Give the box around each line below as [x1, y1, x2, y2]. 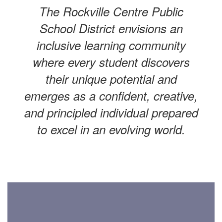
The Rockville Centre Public [39, 3, 183, 20]
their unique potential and [45, 70, 177, 87]
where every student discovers [32, 54, 190, 70]
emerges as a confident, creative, [24, 87, 198, 104]
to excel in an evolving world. [37, 121, 185, 138]
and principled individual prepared [24, 104, 198, 121]
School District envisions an [39, 20, 183, 37]
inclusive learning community [36, 37, 186, 54]
